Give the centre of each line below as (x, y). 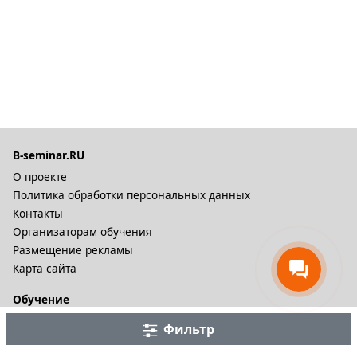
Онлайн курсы (52, 321)
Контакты (38, 213)
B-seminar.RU (49, 155)
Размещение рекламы (73, 250)
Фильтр (189, 329)
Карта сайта (45, 268)
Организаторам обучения (82, 231)
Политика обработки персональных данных (131, 195)
